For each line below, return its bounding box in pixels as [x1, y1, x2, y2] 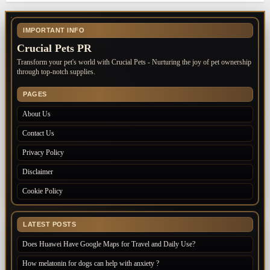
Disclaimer [22, 167, 53, 176]
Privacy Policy [22, 148, 64, 157]
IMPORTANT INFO [23, 26, 84, 34]
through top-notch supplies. [17, 67, 95, 76]
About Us [22, 109, 51, 118]
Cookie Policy [22, 186, 63, 195]
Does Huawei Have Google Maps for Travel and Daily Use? [22, 239, 195, 248]
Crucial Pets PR [17, 42, 92, 54]
